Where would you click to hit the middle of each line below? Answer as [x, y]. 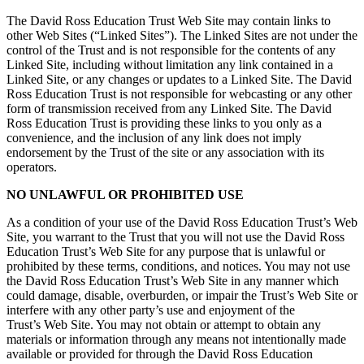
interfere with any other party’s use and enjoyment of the [151, 310]
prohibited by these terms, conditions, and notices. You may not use [178, 266]
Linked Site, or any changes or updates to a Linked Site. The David [179, 79]
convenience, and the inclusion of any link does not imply [154, 137]
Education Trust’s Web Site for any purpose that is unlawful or [166, 251]
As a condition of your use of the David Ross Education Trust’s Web [182, 222]
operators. [32, 167]
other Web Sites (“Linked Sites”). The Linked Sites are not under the [182, 35]
